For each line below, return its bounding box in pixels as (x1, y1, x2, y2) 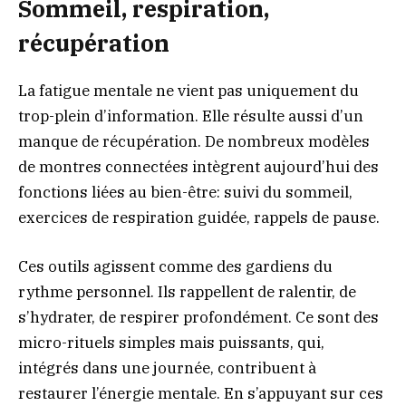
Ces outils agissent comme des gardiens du (18, 256, 333, 277)
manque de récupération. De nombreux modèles (18, 131, 370, 152)
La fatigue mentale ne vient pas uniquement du (18, 81, 359, 101)
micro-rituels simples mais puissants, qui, (18, 333, 324, 353)
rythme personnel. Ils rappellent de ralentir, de (18, 282, 356, 303)
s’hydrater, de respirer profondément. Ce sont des (18, 307, 379, 328)
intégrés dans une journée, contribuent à (18, 358, 316, 379)
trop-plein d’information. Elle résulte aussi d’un (18, 106, 363, 127)
